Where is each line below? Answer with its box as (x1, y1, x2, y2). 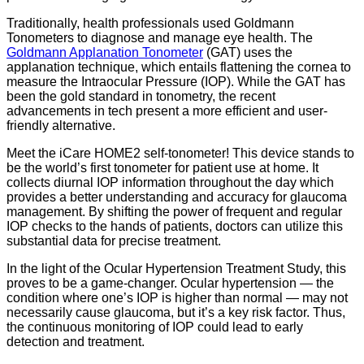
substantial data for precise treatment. (6, 233, 224, 248)
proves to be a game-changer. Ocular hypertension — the (6, 275, 334, 290)
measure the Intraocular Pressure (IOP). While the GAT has (6, 74, 345, 89)
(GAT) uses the (203, 45, 292, 59)
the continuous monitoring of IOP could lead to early (6, 319, 303, 334)
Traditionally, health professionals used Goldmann (6, 15, 294, 30)
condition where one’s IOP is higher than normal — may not (6, 290, 348, 305)
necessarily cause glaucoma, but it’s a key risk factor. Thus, (6, 305, 345, 319)
